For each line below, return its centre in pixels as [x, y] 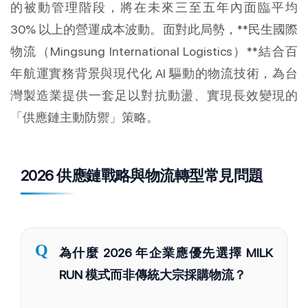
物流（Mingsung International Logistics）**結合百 [154, 52]
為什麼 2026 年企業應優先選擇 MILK [166, 253]
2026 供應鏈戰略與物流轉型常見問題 [142, 176]
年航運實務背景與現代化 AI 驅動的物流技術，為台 [154, 74]
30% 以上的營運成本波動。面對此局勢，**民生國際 [154, 30]
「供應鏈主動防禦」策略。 [85, 118]
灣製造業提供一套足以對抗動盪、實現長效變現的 [154, 96]
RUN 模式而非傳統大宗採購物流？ [153, 275]
